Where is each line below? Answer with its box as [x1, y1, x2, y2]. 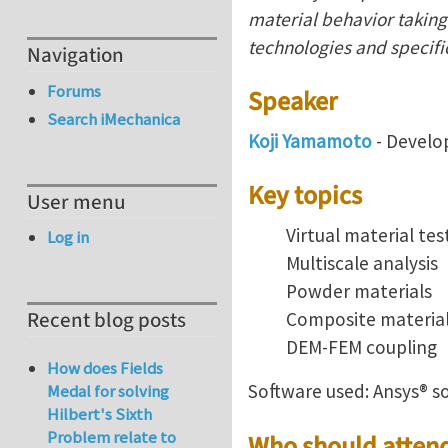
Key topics [248, 178, 362, 215]
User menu [27, 187, 126, 217]
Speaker [248, 84, 337, 121]
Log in [47, 226, 90, 249]
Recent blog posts [27, 306, 186, 336]
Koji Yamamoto [248, 128, 372, 153]
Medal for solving [47, 380, 170, 403]
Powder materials [285, 279, 432, 304]
